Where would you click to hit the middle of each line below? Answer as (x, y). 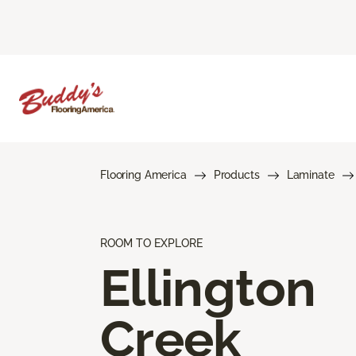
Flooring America (143, 174)
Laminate (310, 174)
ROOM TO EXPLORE (151, 243)
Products (236, 174)
